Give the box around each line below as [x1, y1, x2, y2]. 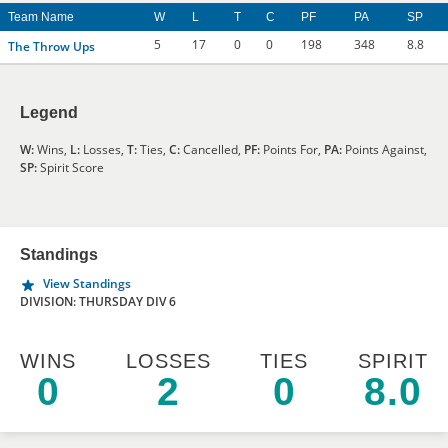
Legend [20, 104, 78, 121]
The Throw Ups [8, 38, 95, 55]
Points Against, [342, 141, 427, 158]
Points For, [260, 141, 324, 158]
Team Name [8, 10, 74, 24]
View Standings [43, 275, 131, 292]
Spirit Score [37, 159, 104, 176]
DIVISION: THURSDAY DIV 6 [20, 293, 176, 310]
